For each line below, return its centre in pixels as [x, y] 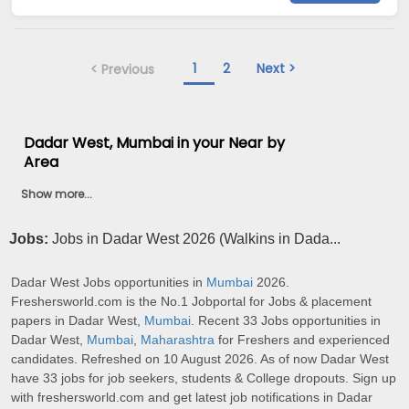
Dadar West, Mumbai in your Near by [155, 142]
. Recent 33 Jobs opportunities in [286, 321]
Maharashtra [178, 340]
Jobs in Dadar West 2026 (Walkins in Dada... [196, 239]
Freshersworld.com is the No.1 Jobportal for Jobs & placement [191, 302]
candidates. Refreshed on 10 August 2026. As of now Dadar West [200, 359]
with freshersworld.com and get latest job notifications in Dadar [192, 398]
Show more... [57, 194]
